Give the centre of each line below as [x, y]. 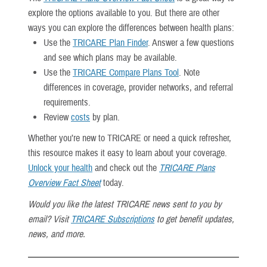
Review [57, 118]
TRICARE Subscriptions [113, 220]
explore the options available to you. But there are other [124, 13]
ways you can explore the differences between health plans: [131, 28]
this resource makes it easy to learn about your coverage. [128, 153]
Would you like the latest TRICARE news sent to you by [125, 205]
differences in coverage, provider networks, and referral [138, 88]
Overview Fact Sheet [64, 183]
